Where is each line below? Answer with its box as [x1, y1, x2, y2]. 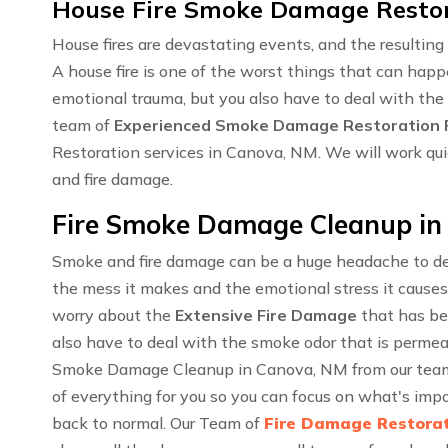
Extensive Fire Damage [175, 305, 357, 326]
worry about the [52, 305, 175, 326]
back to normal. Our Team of [52, 413, 264, 434]
